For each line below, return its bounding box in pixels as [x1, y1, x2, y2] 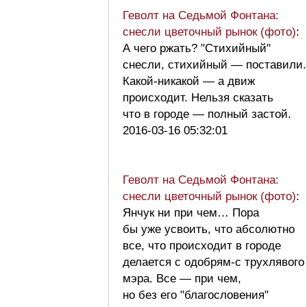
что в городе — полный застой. [123, 107, 298, 121]
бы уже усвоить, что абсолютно [123, 222, 295, 236]
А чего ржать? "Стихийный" [123, 41, 271, 55]
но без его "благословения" [123, 288, 269, 302]
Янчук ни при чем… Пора [123, 206, 259, 219]
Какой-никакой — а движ [123, 74, 255, 88]
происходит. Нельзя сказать [123, 90, 273, 104]
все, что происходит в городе [123, 238, 281, 252]
